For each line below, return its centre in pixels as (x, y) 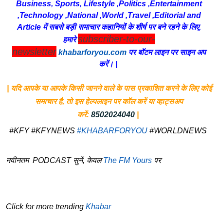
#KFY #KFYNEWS (43, 130)
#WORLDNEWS (178, 130)
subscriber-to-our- (117, 39)
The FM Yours (127, 160)
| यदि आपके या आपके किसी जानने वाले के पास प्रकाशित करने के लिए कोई (109, 88)
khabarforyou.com (92, 52)
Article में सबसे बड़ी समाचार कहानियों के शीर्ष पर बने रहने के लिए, (109, 27)
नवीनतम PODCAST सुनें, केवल (54, 160)
